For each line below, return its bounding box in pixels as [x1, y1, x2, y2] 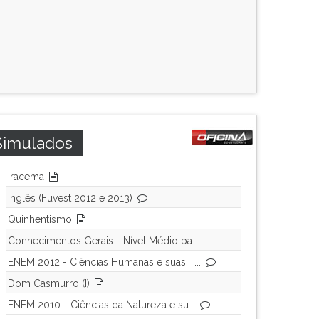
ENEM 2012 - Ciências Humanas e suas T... [8, 256, 201, 268]
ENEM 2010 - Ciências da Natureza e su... [8, 299, 195, 310]
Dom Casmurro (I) [8, 278, 90, 289]
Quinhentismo [8, 214, 72, 225]
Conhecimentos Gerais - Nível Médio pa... [8, 235, 199, 246]
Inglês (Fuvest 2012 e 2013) [8, 192, 132, 204]
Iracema [8, 171, 44, 182]
